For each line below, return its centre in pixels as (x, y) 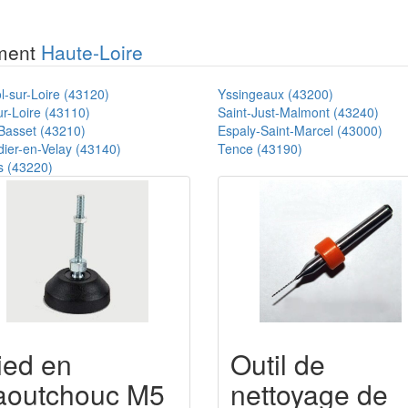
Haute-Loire (92, 51)
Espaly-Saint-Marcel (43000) (300, 130)
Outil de (278, 363)
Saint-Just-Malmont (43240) (298, 112)
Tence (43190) (260, 148)
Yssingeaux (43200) (275, 93)
